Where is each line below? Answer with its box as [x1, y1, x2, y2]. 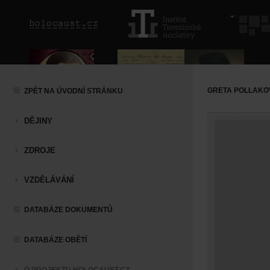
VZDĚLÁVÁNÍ [24, 175, 74, 184]
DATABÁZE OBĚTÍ [24, 236, 87, 244]
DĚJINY [24, 116, 52, 125]
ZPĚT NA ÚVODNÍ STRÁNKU [24, 87, 123, 95]
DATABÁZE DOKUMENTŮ [24, 206, 113, 214]
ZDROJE [24, 146, 55, 155]
